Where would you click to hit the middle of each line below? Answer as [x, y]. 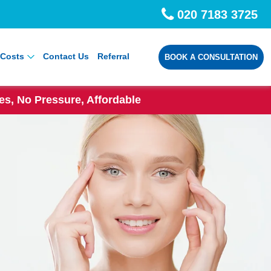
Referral [113, 56]
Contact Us [66, 56]
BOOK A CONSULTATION [211, 57]
